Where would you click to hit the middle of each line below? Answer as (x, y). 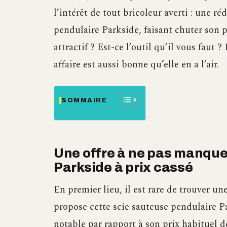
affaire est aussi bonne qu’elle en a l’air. (136, 64)
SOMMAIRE (84, 100)
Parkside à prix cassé (123, 167)
